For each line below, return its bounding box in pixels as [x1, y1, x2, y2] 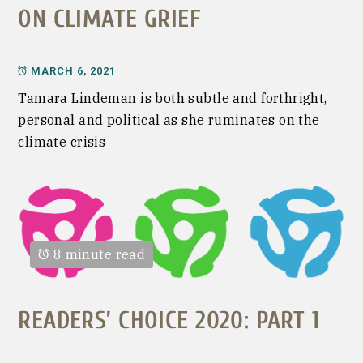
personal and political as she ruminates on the [18, 112, 320, 129]
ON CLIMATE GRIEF [18, 5, 202, 34]
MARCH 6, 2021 [31, 65, 117, 78]
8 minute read [53, 246, 146, 263]
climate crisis [18, 134, 106, 151]
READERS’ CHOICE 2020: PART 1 [18, 305, 320, 335]
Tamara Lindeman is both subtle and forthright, [18, 90, 327, 107]
